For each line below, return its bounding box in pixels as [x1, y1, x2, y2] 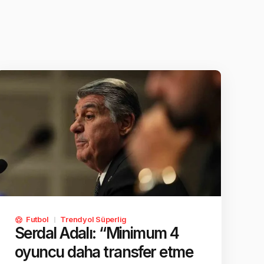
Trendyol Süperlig [60, 214, 127, 225]
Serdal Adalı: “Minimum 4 [15, 224, 179, 243]
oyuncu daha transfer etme [15, 243, 193, 262]
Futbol [26, 214, 49, 225]
